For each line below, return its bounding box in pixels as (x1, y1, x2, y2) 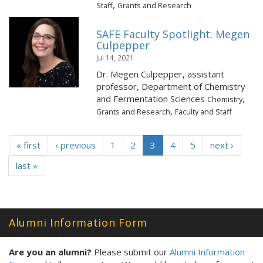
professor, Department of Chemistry (96, 80, 246, 92)
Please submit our (92, 246, 170, 258)
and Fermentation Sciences (96, 93, 208, 104)
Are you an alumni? (9, 246, 92, 258)
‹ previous (55, 139, 96, 151)
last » (16, 160, 38, 171)
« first (16, 139, 41, 151)
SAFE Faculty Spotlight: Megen (96, 27, 250, 41)
